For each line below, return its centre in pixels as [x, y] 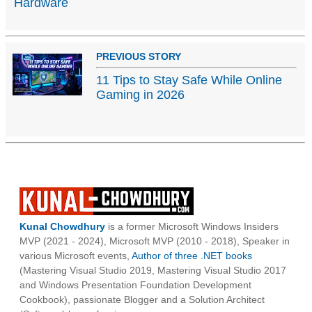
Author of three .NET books [192, 256]
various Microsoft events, [76, 256]
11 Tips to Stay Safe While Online [189, 80]
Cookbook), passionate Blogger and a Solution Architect [142, 300]
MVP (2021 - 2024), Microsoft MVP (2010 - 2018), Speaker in [155, 241]
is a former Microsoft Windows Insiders [192, 227]
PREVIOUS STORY [139, 57]
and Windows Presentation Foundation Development [135, 285]
